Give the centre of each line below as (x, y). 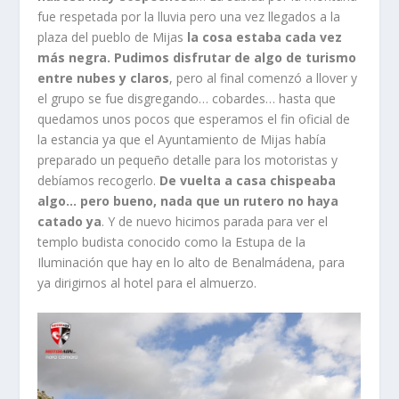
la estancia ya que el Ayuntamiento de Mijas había (182, 139)
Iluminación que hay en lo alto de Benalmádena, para (191, 262)
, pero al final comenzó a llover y (264, 77)
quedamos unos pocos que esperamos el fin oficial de (194, 118)
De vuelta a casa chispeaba (248, 180)
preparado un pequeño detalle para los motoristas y (188, 159)
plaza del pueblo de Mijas (113, 37)
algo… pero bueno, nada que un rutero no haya (188, 200)
